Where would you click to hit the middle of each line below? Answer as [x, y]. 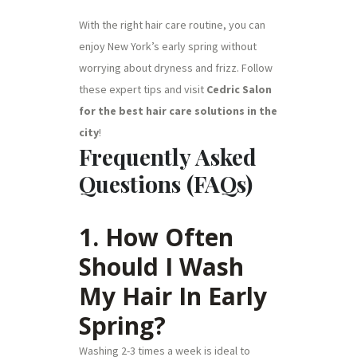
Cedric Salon [239, 89]
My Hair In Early [173, 296]
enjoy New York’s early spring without [168, 46]
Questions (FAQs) [166, 183]
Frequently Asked [168, 156]
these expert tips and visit [143, 89]
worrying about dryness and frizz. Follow [176, 67]
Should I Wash [161, 266]
